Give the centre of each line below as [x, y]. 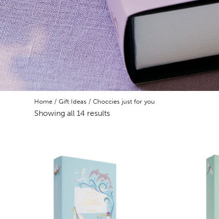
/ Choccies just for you [121, 101]
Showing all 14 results [72, 113]
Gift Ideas [73, 101]
